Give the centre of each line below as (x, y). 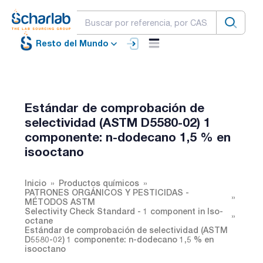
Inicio (36, 183)
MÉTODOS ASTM (60, 201)
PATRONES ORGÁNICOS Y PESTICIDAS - (107, 192)
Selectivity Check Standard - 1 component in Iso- (124, 211)
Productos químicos (99, 183)
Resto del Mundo (72, 43)
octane (39, 220)
